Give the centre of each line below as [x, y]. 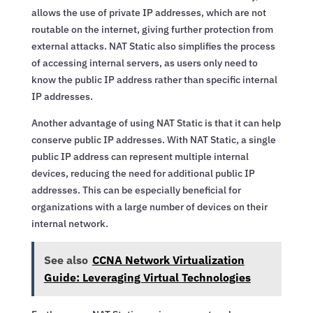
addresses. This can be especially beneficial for [136, 190]
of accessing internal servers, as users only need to [144, 63]
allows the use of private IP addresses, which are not [148, 12]
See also [66, 260]
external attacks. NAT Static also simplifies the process [153, 46]
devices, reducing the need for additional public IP [143, 173]
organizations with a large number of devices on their [149, 206]
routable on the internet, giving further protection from [152, 29]
